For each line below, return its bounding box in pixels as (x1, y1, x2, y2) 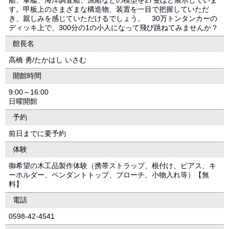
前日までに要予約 (9, 129, 66, 138)
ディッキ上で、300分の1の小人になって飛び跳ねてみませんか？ (9, 24, 218, 32)
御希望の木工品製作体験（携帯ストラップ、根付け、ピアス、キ (9, 162, 216, 170)
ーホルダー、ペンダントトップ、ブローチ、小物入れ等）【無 (9, 171, 209, 179)
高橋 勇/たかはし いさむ (9, 56, 86, 64)
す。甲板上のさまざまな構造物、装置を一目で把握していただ (9, 5, 209, 13)
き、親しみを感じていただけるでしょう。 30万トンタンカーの (9, 14, 217, 22)
